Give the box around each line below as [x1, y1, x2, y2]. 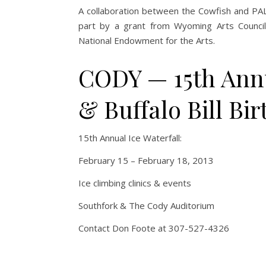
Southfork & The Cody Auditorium [78, 199, 214, 212]
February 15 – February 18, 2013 [78, 154, 214, 167]
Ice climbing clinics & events [78, 177, 191, 189]
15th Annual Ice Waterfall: [78, 132, 182, 144]
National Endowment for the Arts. [78, 34, 215, 47]
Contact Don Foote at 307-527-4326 [78, 222, 229, 235]
